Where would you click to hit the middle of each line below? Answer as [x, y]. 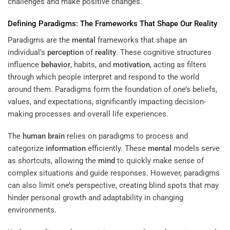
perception [65, 52]
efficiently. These [117, 149]
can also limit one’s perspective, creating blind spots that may [113, 186]
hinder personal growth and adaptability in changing [95, 198]
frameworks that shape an [141, 40]
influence [24, 64]
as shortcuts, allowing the [53, 161]
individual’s [27, 52]
